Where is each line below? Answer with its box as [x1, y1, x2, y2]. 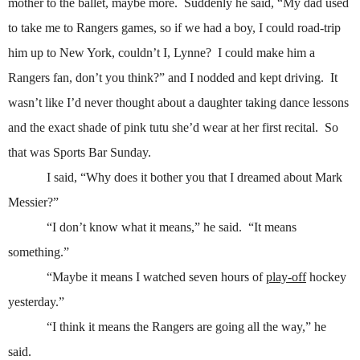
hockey [306, 270, 346, 284]
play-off [266, 270, 306, 284]
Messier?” [8, 195, 59, 210]
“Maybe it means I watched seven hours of [47, 270, 266, 284]
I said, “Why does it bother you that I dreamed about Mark [47, 170, 342, 185]
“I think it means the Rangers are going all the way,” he [47, 320, 326, 334]
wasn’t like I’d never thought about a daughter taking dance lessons [8, 96, 349, 110]
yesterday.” [8, 295, 64, 309]
